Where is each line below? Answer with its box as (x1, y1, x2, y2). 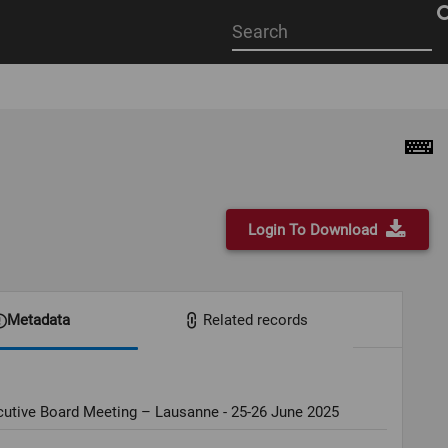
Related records (202, 310, 308, 329)
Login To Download (248, 220, 377, 239)
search (232, 63, 279, 82)
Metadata (6, 310, 70, 329)
